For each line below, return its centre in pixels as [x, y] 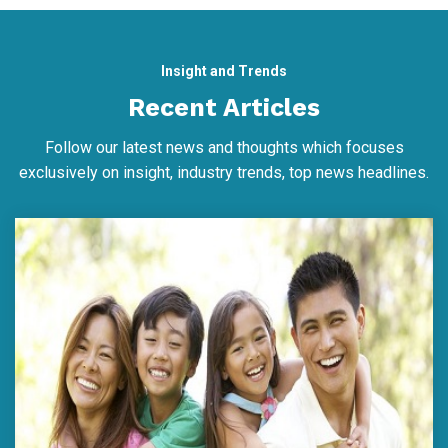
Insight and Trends [224, 70]
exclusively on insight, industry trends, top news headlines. [224, 172]
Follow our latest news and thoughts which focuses [224, 147]
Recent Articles [224, 107]
